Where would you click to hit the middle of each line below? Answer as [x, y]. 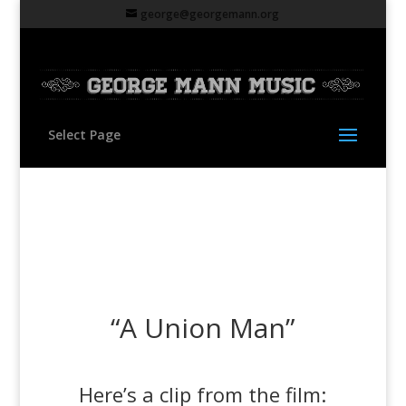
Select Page [84, 135]
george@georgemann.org [210, 14]
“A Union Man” [203, 328]
